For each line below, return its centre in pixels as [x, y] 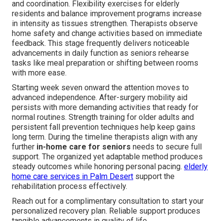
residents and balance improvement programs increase [107, 13]
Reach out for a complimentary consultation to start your [108, 201]
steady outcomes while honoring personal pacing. [98, 166]
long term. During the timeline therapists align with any [105, 137]
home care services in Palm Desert [73, 176]
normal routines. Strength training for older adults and [103, 117]
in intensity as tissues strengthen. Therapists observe [105, 23]
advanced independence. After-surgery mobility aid [100, 97]
